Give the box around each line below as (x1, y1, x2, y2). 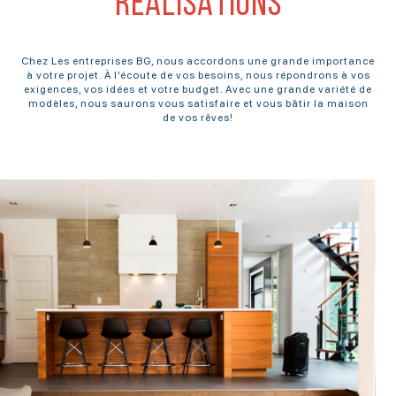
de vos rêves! (163, 111, 233, 125)
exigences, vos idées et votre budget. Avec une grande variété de (24, 83, 372, 96)
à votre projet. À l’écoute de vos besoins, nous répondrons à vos (26, 69, 370, 82)
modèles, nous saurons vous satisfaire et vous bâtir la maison (27, 97, 369, 110)
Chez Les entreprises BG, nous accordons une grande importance (21, 55, 375, 68)
